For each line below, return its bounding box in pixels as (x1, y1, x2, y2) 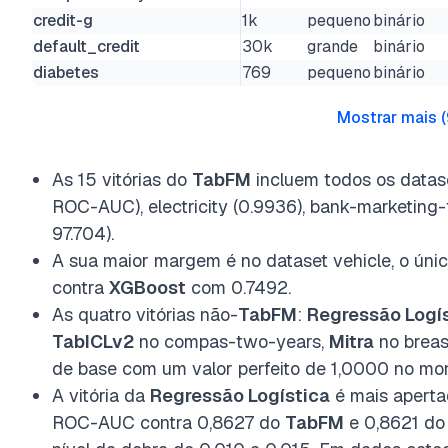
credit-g (33, 10, 93, 31)
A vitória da (52, 384, 150, 407)
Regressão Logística (150, 384, 330, 407)
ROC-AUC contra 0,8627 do (52, 411, 285, 434)
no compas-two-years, (134, 330, 329, 353)
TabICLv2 (52, 330, 134, 353)
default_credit (33, 36, 140, 57)
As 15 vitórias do (52, 168, 192, 191)
